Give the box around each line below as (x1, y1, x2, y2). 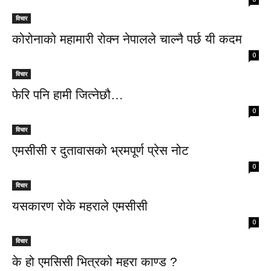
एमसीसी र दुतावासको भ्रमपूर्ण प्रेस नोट (12, 143, 189, 157)
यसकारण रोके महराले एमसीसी (12, 199, 148, 213)
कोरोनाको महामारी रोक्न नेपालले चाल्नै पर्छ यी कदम (12, 32, 242, 46)
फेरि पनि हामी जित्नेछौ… (12, 88, 123, 102)
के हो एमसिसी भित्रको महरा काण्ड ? (12, 255, 177, 269)
